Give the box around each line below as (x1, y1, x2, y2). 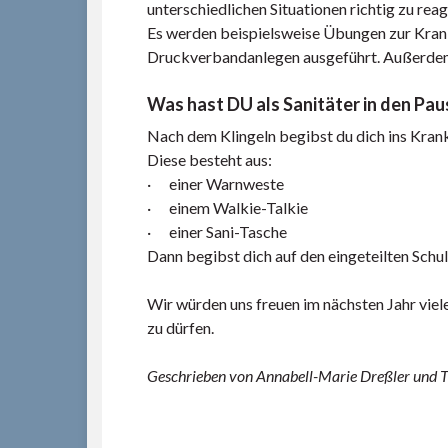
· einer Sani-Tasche (147, 222, 287, 241)
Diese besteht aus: (147, 150, 272, 169)
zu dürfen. (147, 318, 214, 337)
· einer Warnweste (147, 174, 284, 193)
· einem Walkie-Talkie (147, 198, 308, 217)
